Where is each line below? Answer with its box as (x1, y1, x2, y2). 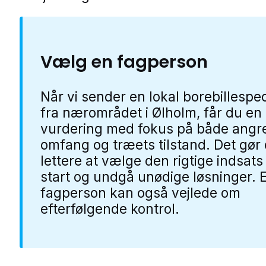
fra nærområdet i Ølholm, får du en (40, 104, 262, 121)
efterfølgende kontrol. (40, 201, 179, 217)
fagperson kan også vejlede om (40, 185, 240, 201)
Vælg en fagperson (40, 49, 208, 74)
